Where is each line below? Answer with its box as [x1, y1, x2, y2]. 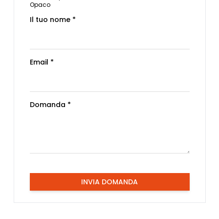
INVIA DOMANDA [81, 176, 138, 187]
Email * [29, 57, 54, 67]
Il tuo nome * [29, 14, 76, 24]
